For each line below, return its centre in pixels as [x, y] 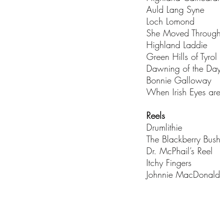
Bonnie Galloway [179, 80]
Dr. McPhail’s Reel [179, 151]
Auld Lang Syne [175, 9]
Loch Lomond [170, 21]
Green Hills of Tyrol [182, 56]
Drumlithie [164, 127]
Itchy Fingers [169, 163]
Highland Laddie [177, 45]
